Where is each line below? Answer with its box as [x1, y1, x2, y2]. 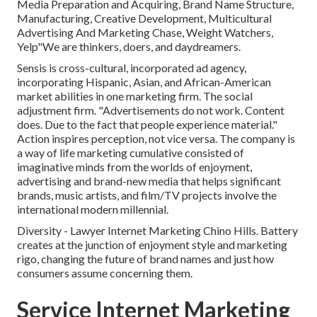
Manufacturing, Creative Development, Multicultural [17, 11, 272, 25]
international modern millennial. [17, 202, 168, 217]
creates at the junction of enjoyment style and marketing [17, 238, 287, 252]
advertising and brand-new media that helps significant [17, 174, 281, 188]
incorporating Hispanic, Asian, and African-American [17, 75, 271, 89]
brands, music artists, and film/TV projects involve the [17, 188, 277, 202]
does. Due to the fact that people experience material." [17, 117, 277, 132]
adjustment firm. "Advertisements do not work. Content [17, 103, 284, 117]
